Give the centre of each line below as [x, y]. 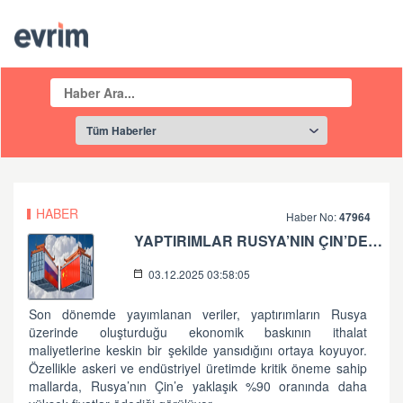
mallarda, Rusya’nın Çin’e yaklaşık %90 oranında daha [198, 386]
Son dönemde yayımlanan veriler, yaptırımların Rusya [198, 314]
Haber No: [313, 216]
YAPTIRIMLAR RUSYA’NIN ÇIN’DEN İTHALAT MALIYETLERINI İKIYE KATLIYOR [376, 241]
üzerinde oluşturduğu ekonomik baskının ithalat [198, 332]
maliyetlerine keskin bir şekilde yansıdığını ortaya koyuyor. [198, 350]
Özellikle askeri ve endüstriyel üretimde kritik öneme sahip [198, 368]
